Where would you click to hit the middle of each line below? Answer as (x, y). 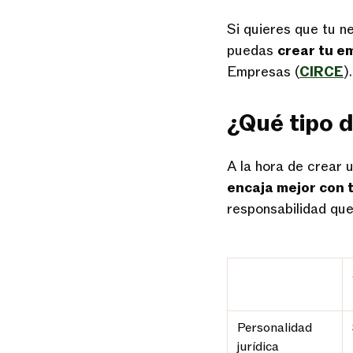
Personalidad (275, 328)
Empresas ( (263, 72)
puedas (252, 51)
